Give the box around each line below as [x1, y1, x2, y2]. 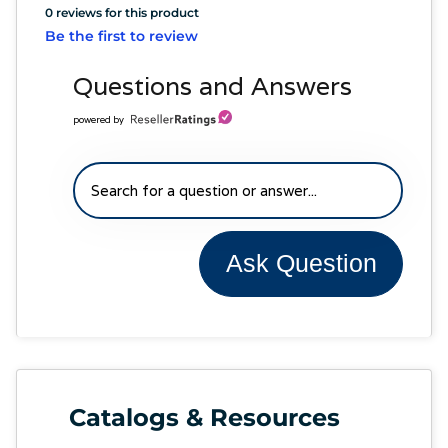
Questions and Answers [73, 68, 352, 102]
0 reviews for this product [45, 4, 199, 20]
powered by [73, 113, 126, 126]
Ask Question [225, 249, 377, 278]
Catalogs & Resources [69, 402, 340, 432]
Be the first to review [45, 26, 198, 45]
